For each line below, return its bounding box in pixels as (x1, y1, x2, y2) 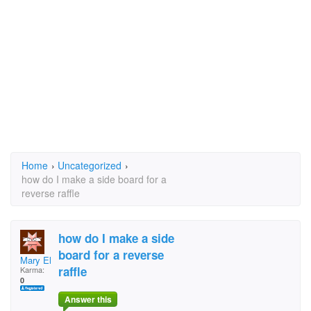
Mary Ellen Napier (20, 253, 92, 267)
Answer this (64, 293, 112, 306)
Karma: (20, 264, 44, 275)
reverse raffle (22, 186, 80, 200)
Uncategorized (58, 158, 121, 172)
